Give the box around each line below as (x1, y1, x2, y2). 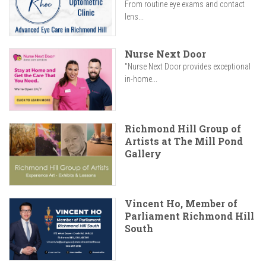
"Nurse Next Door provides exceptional (125, 62, 251, 72)
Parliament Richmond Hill (125, 210, 254, 223)
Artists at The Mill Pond (125, 135, 243, 148)
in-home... (125, 74, 157, 84)
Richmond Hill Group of (125, 122, 241, 135)
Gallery (125, 147, 161, 160)
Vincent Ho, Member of (125, 197, 237, 210)
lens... (125, 12, 144, 22)
